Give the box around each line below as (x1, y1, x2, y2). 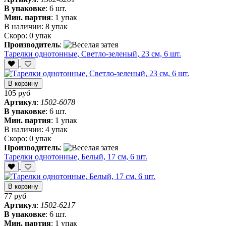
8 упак (45, 22, 68, 31)
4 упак (45, 125, 68, 134)
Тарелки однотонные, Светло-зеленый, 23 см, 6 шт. (4, 49, 181, 59)
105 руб (4, 89, 30, 98)
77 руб (4, 192, 26, 201)
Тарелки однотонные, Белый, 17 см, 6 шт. (4, 152, 147, 161)
